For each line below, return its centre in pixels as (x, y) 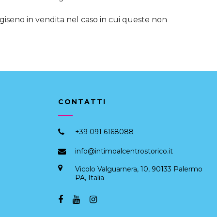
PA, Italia (89, 178)
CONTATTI (82, 101)
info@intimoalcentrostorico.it (124, 151)
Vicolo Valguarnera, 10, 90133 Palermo (139, 169)
